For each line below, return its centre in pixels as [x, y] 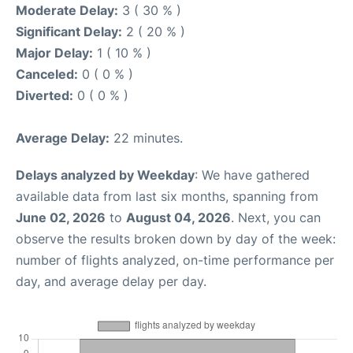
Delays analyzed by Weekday [105, 175]
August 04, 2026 [178, 217]
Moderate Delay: [67, 10]
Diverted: [45, 95]
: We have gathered [252, 175]
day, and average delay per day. [111, 281]
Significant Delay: [69, 32]
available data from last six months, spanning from [167, 196]
